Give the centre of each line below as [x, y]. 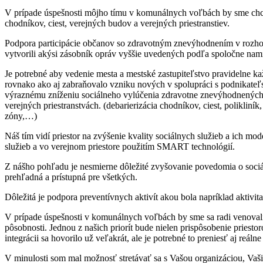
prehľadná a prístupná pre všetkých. [72, 177]
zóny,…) [21, 116]
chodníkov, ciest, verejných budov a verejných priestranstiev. [118, 23]
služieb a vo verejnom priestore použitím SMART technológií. [120, 147]
